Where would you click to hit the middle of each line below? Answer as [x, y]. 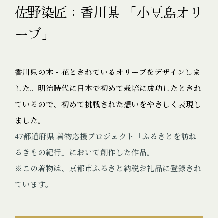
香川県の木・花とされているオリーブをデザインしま [107, 72]
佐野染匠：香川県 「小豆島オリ [108, 12]
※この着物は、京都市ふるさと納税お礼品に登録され [108, 168]
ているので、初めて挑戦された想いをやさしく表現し [108, 104]
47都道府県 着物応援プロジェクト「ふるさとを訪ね [105, 136]
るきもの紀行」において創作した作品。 [84, 152]
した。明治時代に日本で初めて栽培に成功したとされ [108, 88]
